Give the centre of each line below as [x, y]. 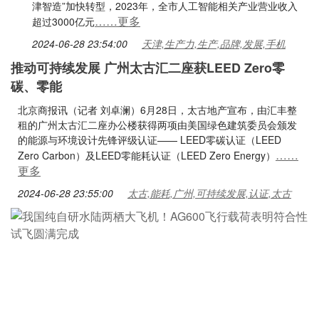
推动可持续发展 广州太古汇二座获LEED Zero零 [148, 68]
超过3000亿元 [63, 21]
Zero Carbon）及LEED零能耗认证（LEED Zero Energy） [147, 155]
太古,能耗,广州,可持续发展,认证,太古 [209, 193]
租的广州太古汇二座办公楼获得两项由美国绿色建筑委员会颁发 [157, 125]
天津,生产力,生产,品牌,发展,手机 [214, 43]
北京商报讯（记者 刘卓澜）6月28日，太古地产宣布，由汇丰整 [157, 110]
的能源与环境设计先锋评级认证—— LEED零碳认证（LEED [150, 140]
